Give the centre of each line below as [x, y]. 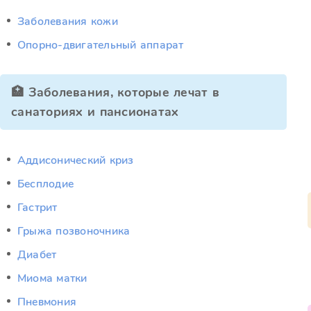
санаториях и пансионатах [95, 112]
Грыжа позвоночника [74, 231]
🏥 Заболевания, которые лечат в [116, 92]
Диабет [37, 255]
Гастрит [37, 208]
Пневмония [47, 302]
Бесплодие [46, 184]
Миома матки [52, 278]
